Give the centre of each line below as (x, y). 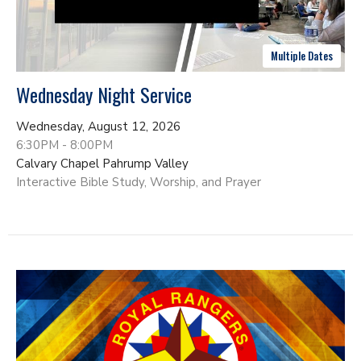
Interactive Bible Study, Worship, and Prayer (139, 183)
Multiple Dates (302, 56)
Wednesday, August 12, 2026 (98, 127)
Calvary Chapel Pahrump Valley (102, 164)
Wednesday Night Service (104, 95)
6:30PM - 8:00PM (64, 145)
